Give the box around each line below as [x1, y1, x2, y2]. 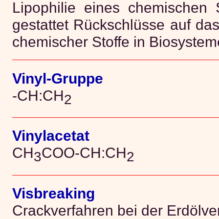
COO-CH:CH [41, 145, 127, 161]
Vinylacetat [12, 128, 89, 144]
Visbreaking [12, 185, 95, 201]
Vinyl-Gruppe [12, 70, 103, 87]
